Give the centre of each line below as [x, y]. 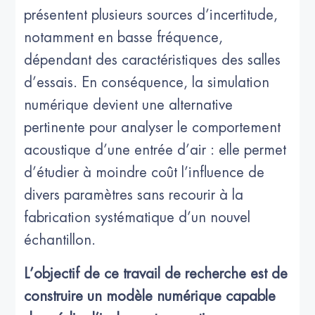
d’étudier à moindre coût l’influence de [144, 173]
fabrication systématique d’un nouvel [137, 218]
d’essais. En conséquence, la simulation [147, 83]
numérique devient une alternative [129, 105]
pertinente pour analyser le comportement [153, 128]
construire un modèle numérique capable [150, 297]
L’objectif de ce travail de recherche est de [156, 274]
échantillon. [60, 240]
